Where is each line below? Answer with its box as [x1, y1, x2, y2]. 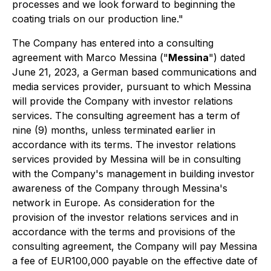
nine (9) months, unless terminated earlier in [12, 124, 215, 136]
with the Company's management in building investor [12, 168, 255, 180]
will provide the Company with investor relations [12, 95, 233, 107]
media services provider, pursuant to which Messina [12, 80, 251, 93]
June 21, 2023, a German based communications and [12, 66, 256, 78]
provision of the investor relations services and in [12, 211, 238, 223]
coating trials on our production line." [12, 13, 183, 25]
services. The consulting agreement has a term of [12, 109, 240, 122]
